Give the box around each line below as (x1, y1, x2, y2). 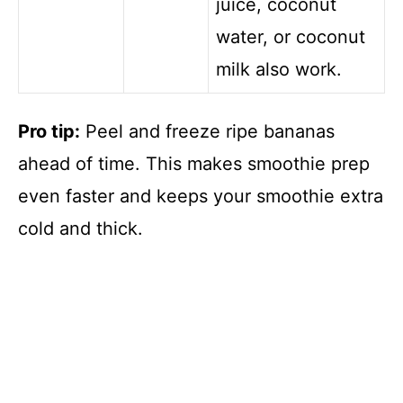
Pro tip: (18, 121, 80, 143)
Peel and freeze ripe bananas (80, 121, 335, 143)
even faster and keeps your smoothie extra (18, 185, 383, 208)
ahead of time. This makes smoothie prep (18, 153, 370, 175)
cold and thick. (18, 218, 143, 240)
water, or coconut (216, 26, 365, 49)
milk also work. (216, 58, 342, 81)
